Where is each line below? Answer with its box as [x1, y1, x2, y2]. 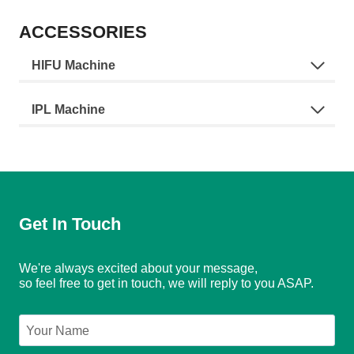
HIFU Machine [32, 58, 115, 73]
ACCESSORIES [19, 22, 147, 43]
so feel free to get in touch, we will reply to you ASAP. [19, 277, 314, 291]
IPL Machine [32, 103, 105, 117]
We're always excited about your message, [19, 262, 258, 276]
